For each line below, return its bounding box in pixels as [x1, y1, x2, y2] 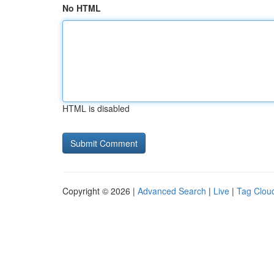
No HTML [62, 2, 101, 14]
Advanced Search [138, 185, 206, 197]
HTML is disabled [62, 102, 130, 114]
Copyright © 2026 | [62, 185, 138, 197]
